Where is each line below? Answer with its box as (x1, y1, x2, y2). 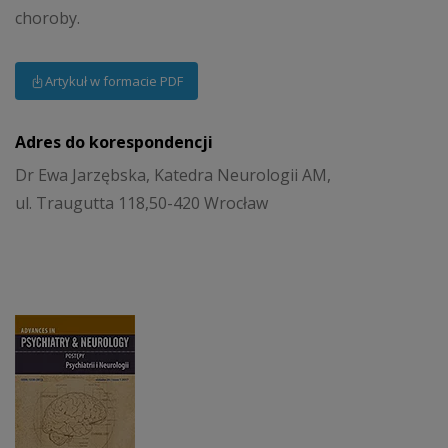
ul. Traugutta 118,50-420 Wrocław (15, 192, 268, 215)
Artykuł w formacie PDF (45, 72, 183, 90)
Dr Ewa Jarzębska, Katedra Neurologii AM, (15, 164, 331, 187)
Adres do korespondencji (15, 130, 213, 153)
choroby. (15, 7, 80, 30)
